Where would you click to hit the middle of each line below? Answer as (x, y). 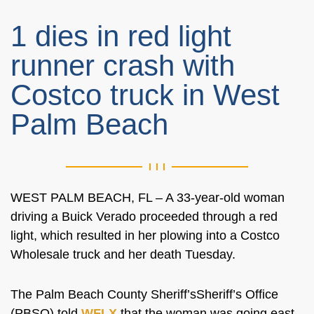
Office (260, 294)
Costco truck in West (145, 95)
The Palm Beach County (81, 294)
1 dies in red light (121, 36)
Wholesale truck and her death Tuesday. (125, 254)
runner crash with (123, 66)
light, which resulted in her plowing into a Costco (145, 235)
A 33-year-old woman (224, 198)
